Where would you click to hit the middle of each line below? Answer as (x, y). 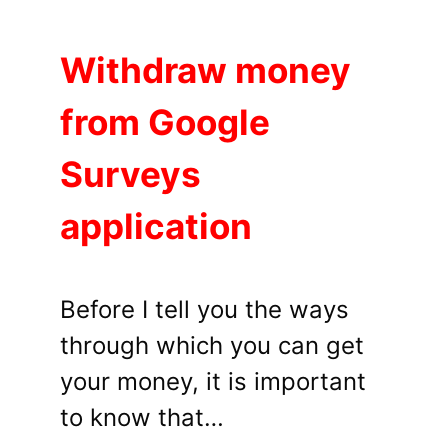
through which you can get (212, 346)
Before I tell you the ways (204, 310)
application (156, 226)
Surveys (130, 174)
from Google (165, 122)
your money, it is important (213, 382)
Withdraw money (205, 70)
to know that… (142, 418)
